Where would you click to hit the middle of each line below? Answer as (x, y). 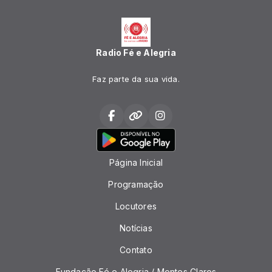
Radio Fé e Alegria (136, 53)
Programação (136, 184)
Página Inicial (136, 162)
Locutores (136, 206)
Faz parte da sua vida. (136, 79)
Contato (136, 250)
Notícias (136, 228)
